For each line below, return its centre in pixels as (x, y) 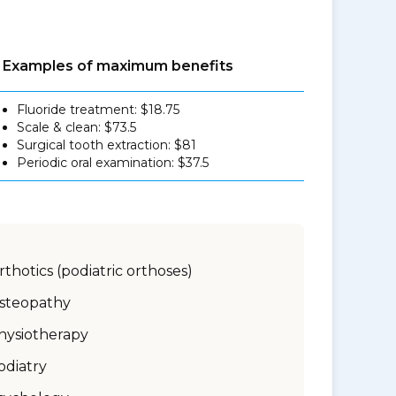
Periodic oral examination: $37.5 (113, 163)
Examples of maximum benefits (118, 66)
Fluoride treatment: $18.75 (99, 110)
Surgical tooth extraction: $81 (107, 145)
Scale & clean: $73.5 (77, 127)
